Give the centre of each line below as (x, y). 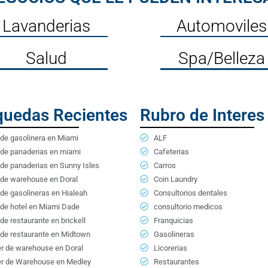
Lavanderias (47, 26)
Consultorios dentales (190, 193)
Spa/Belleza (221, 59)
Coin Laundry (175, 179)
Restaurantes (176, 261)
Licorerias (170, 248)
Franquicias (173, 220)
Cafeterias (171, 151)
